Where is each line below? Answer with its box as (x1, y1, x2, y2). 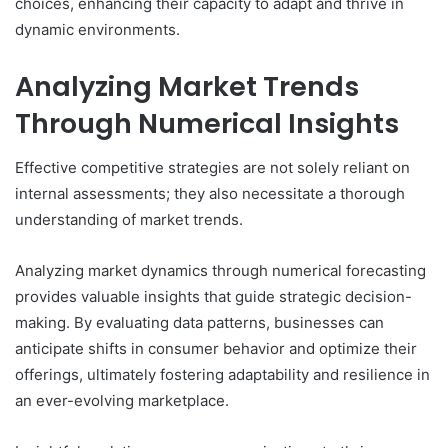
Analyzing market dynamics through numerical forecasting (15, 261, 426, 281)
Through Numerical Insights (15, 104, 399, 142)
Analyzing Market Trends (15, 67, 359, 105)
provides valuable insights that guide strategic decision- (15, 287, 412, 307)
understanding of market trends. (15, 210, 243, 230)
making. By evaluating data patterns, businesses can (15, 313, 384, 333)
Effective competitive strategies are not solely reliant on (15, 158, 410, 178)
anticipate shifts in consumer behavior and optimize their (15, 339, 417, 359)
